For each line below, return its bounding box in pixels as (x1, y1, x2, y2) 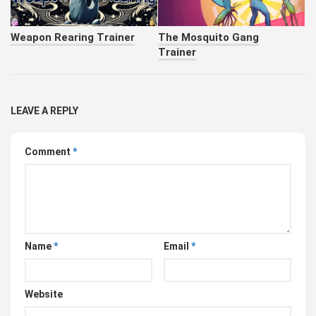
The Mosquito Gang (158, 31, 259, 44)
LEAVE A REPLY (11, 105, 78, 117)
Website (25, 288, 63, 300)
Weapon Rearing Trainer (11, 31, 135, 44)
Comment (25, 146, 73, 158)
